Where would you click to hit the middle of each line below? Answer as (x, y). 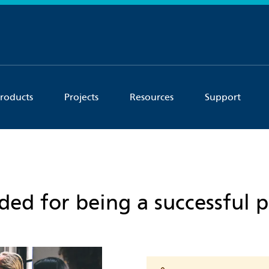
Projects (81, 97)
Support (223, 97)
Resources (152, 97)
